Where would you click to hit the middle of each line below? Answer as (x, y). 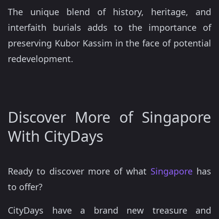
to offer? (25, 187)
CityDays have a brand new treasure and (109, 210)
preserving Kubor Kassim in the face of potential (109, 43)
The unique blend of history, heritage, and (109, 12)
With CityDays (55, 136)
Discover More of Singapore (109, 117)
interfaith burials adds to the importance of (109, 27)
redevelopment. (41, 59)
